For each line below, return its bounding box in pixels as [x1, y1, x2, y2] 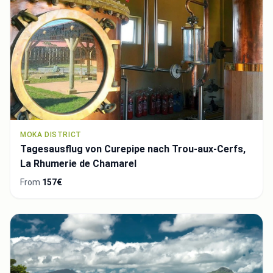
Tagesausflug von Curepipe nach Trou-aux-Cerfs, [20, 143, 246, 155]
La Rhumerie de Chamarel [20, 158, 136, 170]
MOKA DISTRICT [20, 130, 82, 140]
